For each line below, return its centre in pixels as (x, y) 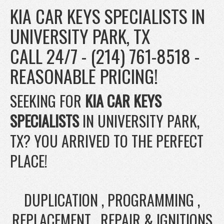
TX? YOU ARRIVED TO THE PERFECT (107, 140)
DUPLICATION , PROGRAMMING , (112, 199)
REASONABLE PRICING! (84, 75)
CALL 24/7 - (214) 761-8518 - (105, 55)
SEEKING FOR (47, 100)
